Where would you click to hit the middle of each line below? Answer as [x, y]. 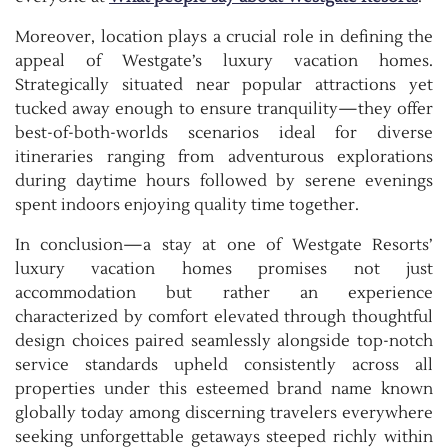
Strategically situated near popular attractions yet [224, 85]
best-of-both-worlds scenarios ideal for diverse [224, 133]
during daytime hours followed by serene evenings [224, 181]
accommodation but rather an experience [224, 293]
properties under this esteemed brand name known [224, 389]
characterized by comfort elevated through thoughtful [224, 317]
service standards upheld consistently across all [224, 365]
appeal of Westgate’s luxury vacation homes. [224, 61]
